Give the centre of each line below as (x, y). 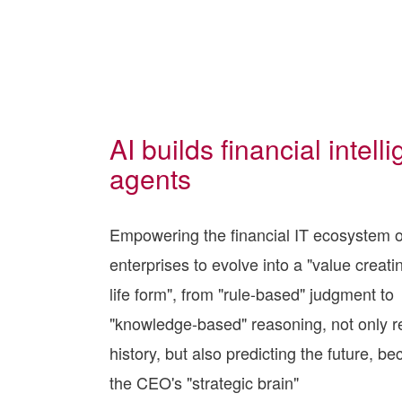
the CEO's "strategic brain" (204, 382)
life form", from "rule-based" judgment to (252, 293)
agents (150, 178)
